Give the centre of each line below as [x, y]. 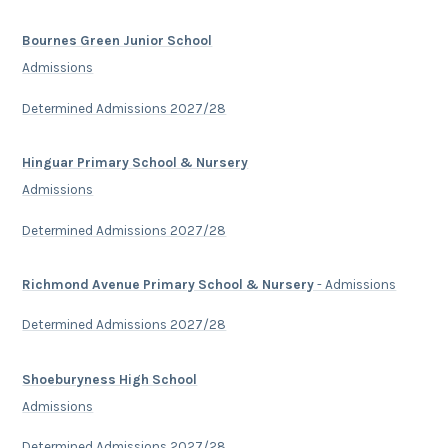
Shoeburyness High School [110, 379]
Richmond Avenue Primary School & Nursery [168, 284]
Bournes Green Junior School [117, 41]
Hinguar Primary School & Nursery [135, 163]
